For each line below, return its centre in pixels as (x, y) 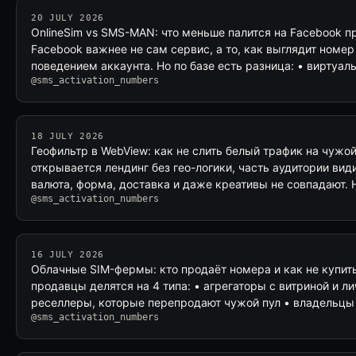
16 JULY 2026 (68, 255)
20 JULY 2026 (68, 18)
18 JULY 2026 (68, 136)
